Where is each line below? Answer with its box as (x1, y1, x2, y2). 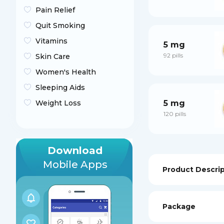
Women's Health (35, 67, 96, 76)
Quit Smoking (35, 21, 85, 30)
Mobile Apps (42, 158, 107, 170)
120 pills (163, 109, 186, 117)
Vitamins (35, 36, 67, 45)
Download (47, 144, 102, 156)
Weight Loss (35, 98, 81, 107)
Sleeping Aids (35, 83, 85, 92)
